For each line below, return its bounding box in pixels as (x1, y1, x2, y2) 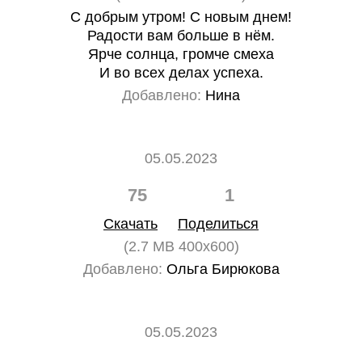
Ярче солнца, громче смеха (88, 46, 274, 62)
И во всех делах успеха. (99, 65, 263, 81)
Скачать (103, 216, 158, 232)
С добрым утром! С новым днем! (70, 9, 292, 25)
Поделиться (178, 216, 259, 232)
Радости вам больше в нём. (87, 27, 275, 44)
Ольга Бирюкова (162, 261, 280, 277)
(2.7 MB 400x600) (123, 238, 239, 255)
